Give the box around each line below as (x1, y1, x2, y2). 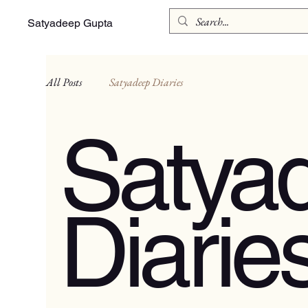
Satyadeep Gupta (27, 16, 113, 30)
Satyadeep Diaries (109, 75, 184, 90)
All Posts (46, 75, 82, 90)
